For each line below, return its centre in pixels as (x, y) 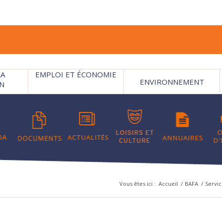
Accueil (168, 184)
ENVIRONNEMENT (172, 82)
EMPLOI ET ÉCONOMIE (76, 74)
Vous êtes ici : (137, 184)
